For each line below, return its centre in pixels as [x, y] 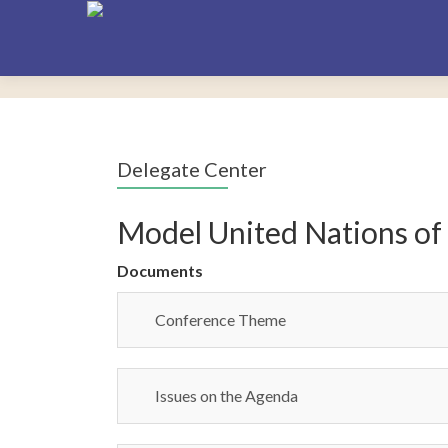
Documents [160, 270]
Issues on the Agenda [226, 395]
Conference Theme [220, 319]
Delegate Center [192, 169]
